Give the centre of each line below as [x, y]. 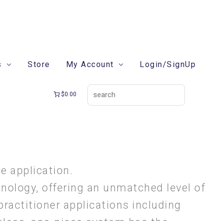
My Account [90, 64]
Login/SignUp [168, 64]
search [101, 52]
